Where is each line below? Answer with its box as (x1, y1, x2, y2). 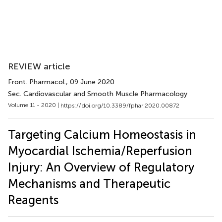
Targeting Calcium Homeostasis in (8, 127, 196, 142)
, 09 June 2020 (66, 78, 114, 86)
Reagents (8, 192, 58, 207)
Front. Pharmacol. (8, 78, 66, 86)
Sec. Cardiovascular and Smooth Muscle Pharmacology (8, 90, 187, 98)
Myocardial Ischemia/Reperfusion (8, 143, 192, 158)
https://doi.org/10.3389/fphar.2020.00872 (60, 102, 179, 109)
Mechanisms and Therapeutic (8, 176, 170, 191)
